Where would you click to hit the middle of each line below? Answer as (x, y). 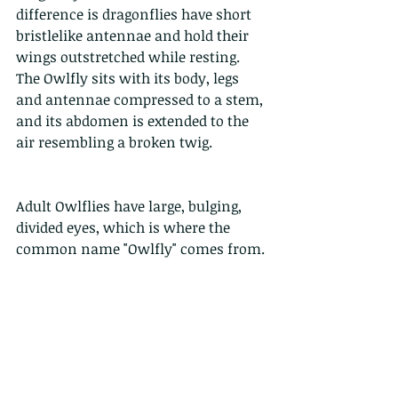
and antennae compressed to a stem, (141, 100)
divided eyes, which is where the (125, 228)
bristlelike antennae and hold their (134, 36)
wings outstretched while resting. (130, 57)
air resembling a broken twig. (114, 143)
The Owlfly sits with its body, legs (129, 79)
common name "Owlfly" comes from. (140, 249)
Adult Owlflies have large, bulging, (131, 207)
